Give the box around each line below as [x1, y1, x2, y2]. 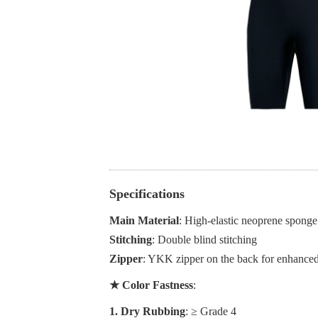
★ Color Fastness [109, 279, 194, 292]
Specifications [109, 187, 185, 202]
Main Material [109, 214, 180, 227]
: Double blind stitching [152, 234, 258, 246]
